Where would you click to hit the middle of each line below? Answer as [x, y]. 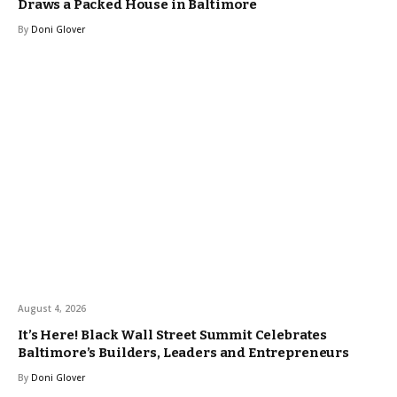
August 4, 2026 [52, 309]
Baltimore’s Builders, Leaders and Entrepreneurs [183, 353]
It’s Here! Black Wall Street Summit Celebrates [173, 335]
